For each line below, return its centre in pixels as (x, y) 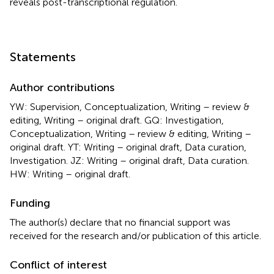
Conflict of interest (58, 265)
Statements (43, 57)
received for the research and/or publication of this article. (135, 235)
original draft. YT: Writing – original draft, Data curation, (128, 147)
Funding (30, 203)
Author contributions (62, 87)
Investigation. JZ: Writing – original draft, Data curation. (129, 160)
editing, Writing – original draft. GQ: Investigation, (117, 120)
